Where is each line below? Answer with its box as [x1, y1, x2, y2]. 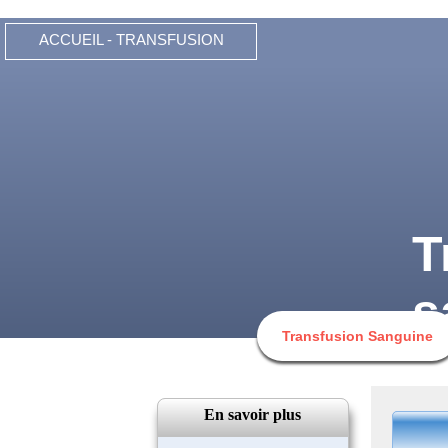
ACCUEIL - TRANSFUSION [38, 31, 224, 48]
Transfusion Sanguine [281, 328, 433, 344]
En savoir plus [204, 405, 302, 423]
